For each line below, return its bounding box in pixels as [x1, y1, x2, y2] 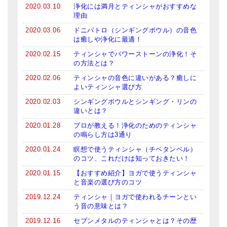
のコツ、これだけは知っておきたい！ [73, 154, 190, 162]
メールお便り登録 [5, 2, 71, 10]
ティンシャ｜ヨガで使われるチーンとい [73, 193, 197, 201]
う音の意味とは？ [73, 202, 128, 210]
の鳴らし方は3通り [73, 130, 132, 138]
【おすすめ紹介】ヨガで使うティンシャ [73, 169, 197, 177]
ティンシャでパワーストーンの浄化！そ [73, 50, 197, 58]
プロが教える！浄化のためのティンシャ [73, 121, 197, 129]
